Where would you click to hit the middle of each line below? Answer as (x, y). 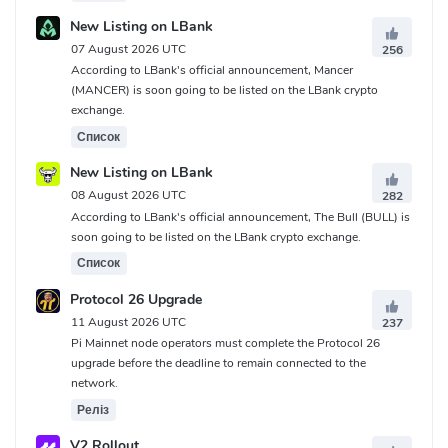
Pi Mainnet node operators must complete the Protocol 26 (225, 342)
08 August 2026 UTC (128, 195)
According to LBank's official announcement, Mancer (212, 70)
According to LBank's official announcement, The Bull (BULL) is (240, 216)
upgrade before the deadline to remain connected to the (218, 362)
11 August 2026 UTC (128, 321)
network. (94, 382)
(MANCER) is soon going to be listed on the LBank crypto (224, 90)
